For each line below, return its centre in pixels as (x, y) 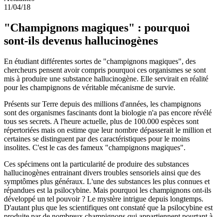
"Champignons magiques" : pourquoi (97, 28)
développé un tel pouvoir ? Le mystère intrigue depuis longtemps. (104, 199)
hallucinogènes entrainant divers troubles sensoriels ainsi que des (102, 173)
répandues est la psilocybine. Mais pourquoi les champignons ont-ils (108, 190)
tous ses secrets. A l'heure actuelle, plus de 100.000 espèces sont (101, 122)
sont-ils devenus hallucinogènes (81, 41)
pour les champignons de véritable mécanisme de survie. (90, 88)
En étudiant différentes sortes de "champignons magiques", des (100, 62)
